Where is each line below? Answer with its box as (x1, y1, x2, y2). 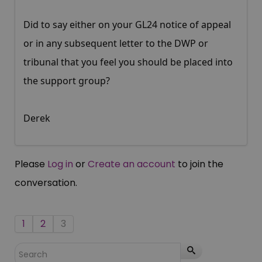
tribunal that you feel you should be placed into (23, 56, 233, 69)
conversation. (15, 176, 77, 190)
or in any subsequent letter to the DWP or (23, 37, 208, 50)
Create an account (88, 157, 175, 171)
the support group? (23, 74, 110, 88)
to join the (175, 157, 223, 171)
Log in (47, 157, 73, 171)
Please (15, 157, 47, 171)
